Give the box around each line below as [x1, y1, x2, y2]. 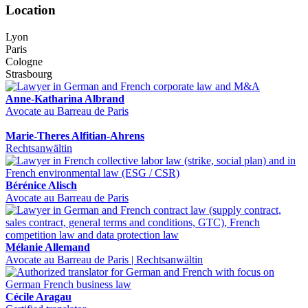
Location [5, 2, 56, 17]
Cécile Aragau [5, 290, 71, 302]
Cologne [5, 55, 43, 67]
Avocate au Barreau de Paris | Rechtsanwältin [5, 253, 203, 265]
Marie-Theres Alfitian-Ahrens [5, 129, 144, 142]
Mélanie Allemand [5, 241, 90, 253]
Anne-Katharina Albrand [5, 92, 124, 104]
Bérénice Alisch [5, 179, 77, 191]
